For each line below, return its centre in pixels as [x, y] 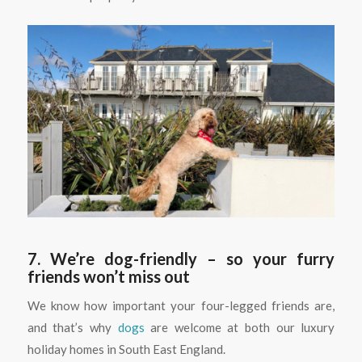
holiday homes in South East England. [126, 349]
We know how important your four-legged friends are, [181, 306]
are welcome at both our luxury [240, 328]
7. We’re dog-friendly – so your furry [181, 258]
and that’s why [72, 328]
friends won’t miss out [108, 276]
